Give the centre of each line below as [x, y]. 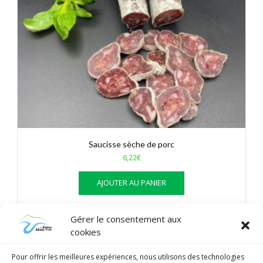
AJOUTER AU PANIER [131, 182]
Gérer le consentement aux [126, 219]
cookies [86, 232]
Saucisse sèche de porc [131, 144]
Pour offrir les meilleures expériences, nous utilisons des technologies [128, 257]
